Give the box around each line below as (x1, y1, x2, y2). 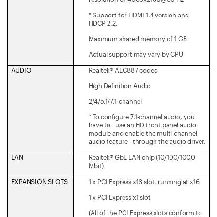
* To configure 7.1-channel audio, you (89, 112, 195, 121)
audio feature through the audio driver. (89, 137, 206, 145)
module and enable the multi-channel (89, 129, 197, 137)
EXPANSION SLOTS (11, 177, 68, 186)
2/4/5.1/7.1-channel (89, 97, 142, 105)
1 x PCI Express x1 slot (89, 193, 151, 201)
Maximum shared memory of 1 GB (89, 34, 187, 43)
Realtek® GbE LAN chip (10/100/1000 (89, 153, 195, 161)
